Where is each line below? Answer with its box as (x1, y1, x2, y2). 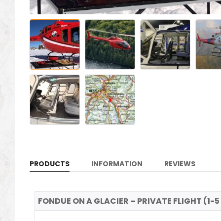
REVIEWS (164, 159, 195, 169)
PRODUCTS (30, 159, 70, 169)
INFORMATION (91, 159, 143, 169)
